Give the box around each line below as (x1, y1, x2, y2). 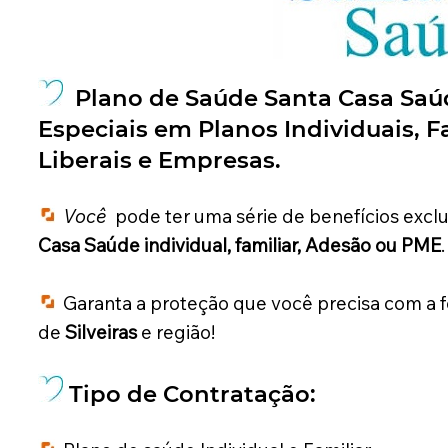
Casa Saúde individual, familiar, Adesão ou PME (37, 233, 441, 258)
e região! (136, 320, 215, 345)
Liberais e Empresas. (37, 146, 287, 175)
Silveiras (64, 320, 137, 345)
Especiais (37, 115, 148, 144)
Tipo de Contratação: (68, 380, 316, 409)
